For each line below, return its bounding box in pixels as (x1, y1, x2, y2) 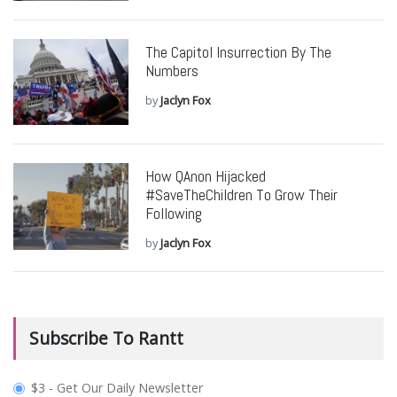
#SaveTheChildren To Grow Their (144, 185, 338, 206)
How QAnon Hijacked (144, 167, 266, 187)
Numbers (144, 61, 198, 82)
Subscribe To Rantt (29, 326, 183, 351)
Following (144, 204, 202, 224)
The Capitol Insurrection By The (144, 43, 331, 63)
